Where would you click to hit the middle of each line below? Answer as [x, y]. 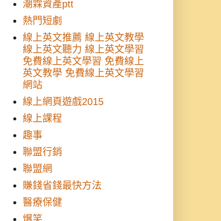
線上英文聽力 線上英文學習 [83, 49]
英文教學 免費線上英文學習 [83, 73]
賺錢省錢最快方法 [62, 185]
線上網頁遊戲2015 [63, 102]
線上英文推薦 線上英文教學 [83, 37]
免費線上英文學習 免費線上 [83, 61]
